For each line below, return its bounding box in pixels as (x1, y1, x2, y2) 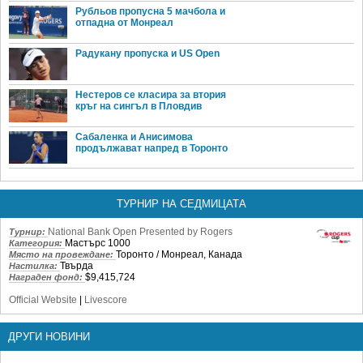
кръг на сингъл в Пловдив (75, 100, 202, 113)
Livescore (84, 294, 127, 306)
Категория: (9, 238, 65, 249)
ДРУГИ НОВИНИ (8, 331, 90, 344)
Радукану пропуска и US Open (75, 47, 220, 59)
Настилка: (9, 261, 60, 271)
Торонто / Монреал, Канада (116, 249, 242, 261)
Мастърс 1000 (65, 237, 130, 250)
